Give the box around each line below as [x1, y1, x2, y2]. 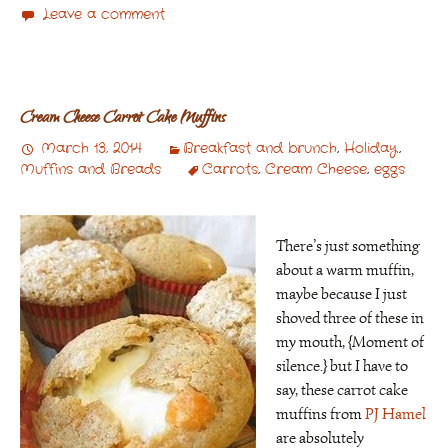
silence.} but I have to [276, 356, 408, 376]
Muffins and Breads [20, 159, 161, 179]
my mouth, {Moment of [276, 332, 424, 352]
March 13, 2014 [41, 138, 142, 158]
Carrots [202, 159, 258, 179]
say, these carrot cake [276, 380, 408, 400]
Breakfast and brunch [183, 138, 337, 158]
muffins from [276, 404, 365, 424]
